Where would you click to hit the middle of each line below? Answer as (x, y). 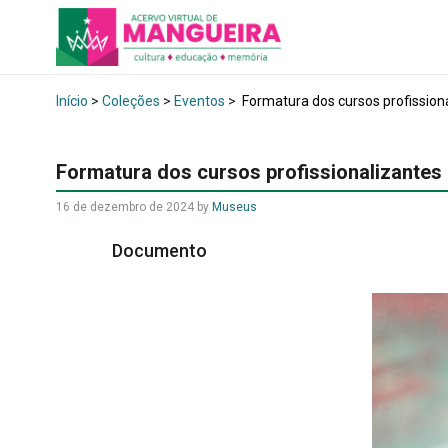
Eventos (199, 100)
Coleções (131, 100)
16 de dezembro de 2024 (125, 206)
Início (72, 100)
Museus (234, 206)
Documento (161, 250)
